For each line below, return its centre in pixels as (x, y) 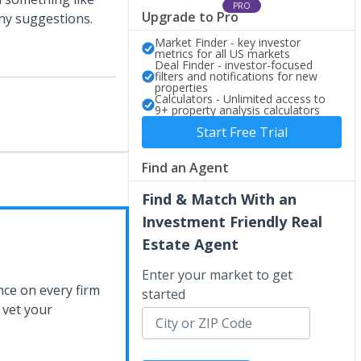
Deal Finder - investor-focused (234, 64)
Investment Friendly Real (232, 221)
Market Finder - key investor (228, 42)
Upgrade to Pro (190, 17)
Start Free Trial (242, 132)
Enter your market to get (217, 274)
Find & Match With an (219, 199)
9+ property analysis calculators (237, 110)
